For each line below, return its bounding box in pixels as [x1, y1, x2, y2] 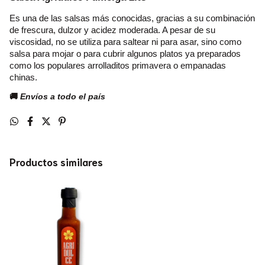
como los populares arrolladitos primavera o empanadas [9, 60, 226, 70]
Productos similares [9, 155, 103, 169]
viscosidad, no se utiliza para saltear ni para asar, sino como [9, 37, 241, 47]
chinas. [9, 72, 37, 82]
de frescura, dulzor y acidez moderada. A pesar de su [9, 25, 215, 35]
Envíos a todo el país [20, 92, 105, 102]
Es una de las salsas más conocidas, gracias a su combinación [9, 13, 255, 23]
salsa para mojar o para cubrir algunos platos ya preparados [9, 49, 241, 59]
